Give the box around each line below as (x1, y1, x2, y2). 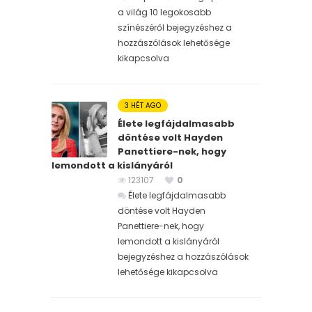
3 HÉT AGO (125, 100, 161, 111)
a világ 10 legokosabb (118, 6, 211, 18)
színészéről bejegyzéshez (118, 21, 224, 33)
